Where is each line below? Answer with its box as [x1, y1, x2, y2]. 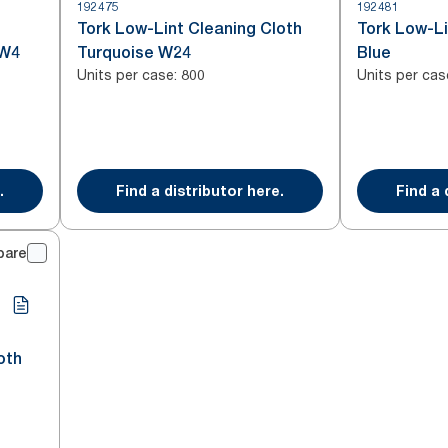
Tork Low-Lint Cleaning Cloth [77, 19, 302, 38]
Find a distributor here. [116, 182, 284, 199]
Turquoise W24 [77, 43, 191, 62]
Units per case [77, 66, 174, 83]
